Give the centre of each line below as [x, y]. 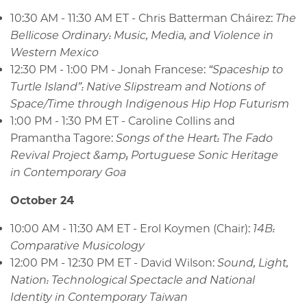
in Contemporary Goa [68, 173]
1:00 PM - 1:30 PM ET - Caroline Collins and [123, 121]
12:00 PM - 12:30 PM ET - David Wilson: [114, 263]
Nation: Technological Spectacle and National [133, 280]
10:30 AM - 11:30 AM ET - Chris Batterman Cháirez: [143, 19]
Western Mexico [54, 53]
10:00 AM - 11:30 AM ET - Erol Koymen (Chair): [132, 229]
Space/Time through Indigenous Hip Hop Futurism [150, 104]
